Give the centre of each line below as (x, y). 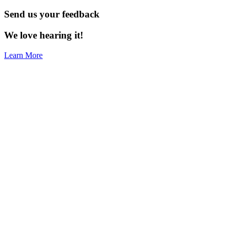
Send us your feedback (52, 14)
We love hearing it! (44, 35)
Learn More (24, 55)
